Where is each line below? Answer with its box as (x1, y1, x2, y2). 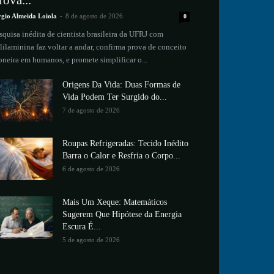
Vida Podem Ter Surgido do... (62, 92, 167, 102)
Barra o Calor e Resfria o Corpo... (62, 151, 180, 161)
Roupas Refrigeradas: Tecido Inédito (62, 139, 188, 149)
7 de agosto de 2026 (62, 106, 120, 114)
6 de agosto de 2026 (62, 165, 120, 173)
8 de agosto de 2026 (65, 12, 123, 20)
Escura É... (62, 222, 101, 232)
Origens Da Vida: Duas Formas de (62, 80, 180, 90)
